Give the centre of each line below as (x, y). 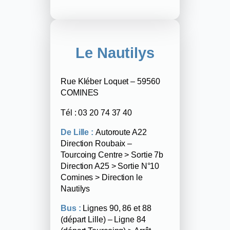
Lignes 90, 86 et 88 (116, 208)
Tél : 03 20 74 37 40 (96, 112)
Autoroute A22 (120, 132)
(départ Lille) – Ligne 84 (103, 219)
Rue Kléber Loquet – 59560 (110, 81)
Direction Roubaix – (97, 143)
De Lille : (77, 132)
